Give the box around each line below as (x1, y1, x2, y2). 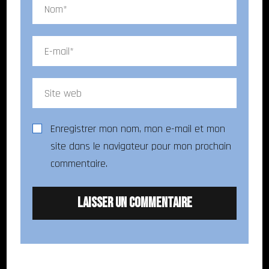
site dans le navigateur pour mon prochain (50, 139, 231, 154)
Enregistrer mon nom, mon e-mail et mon (50, 122, 225, 136)
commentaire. (50, 157, 107, 171)
